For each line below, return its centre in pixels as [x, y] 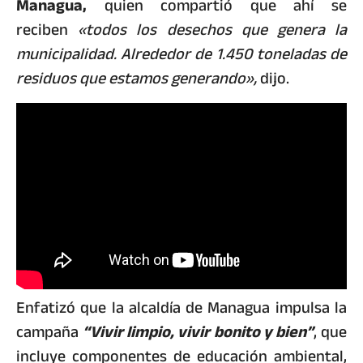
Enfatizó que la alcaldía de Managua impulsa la [181, 308]
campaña [50, 332]
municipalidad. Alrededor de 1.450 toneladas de [181, 54]
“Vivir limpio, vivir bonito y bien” [198, 332]
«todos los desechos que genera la [213, 30]
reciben [47, 30]
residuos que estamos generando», [137, 79]
